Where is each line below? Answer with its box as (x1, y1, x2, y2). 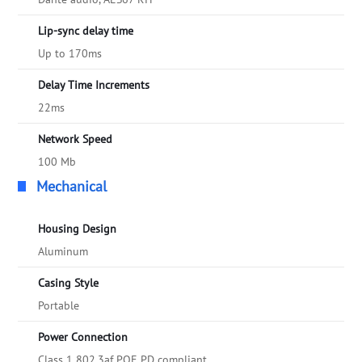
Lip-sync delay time (38, 23, 134, 39)
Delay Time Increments (38, 78, 150, 93)
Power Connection (38, 330, 128, 345)
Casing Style (38, 276, 99, 291)
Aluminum (38, 244, 89, 259)
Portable (38, 298, 80, 314)
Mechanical (36, 177, 107, 196)
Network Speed (38, 132, 113, 147)
